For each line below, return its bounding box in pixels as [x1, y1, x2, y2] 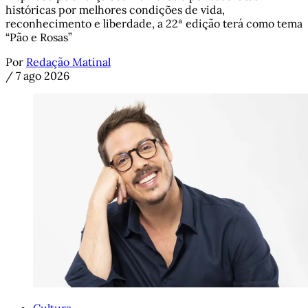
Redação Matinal [26, 54, 111, 69]
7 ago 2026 [16, 68, 69, 82]
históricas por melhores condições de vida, [5, 2, 225, 16]
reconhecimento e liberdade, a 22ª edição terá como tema [5, 16, 302, 30]
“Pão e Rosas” [5, 30, 72, 44]
